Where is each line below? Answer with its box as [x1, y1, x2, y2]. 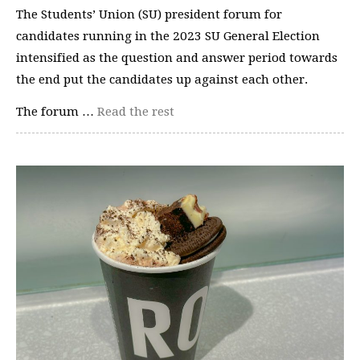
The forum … [16, 104, 97, 119]
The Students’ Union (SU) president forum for [16, 7, 282, 22]
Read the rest [97, 104, 174, 119]
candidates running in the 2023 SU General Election [16, 29, 320, 43]
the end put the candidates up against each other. [16, 72, 311, 87]
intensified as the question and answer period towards [16, 51, 337, 65]
